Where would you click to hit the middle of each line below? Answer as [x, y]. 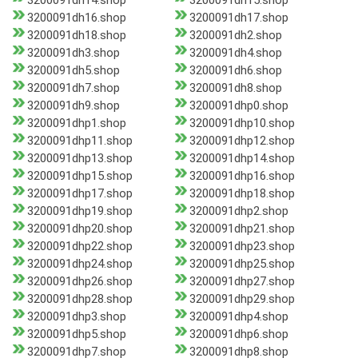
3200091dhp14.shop [242, 159]
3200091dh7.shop [74, 88]
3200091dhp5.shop [77, 334]
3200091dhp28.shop [80, 299]
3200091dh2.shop [235, 36]
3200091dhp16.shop [242, 176]
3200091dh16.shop [77, 18]
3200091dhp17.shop [80, 194]
